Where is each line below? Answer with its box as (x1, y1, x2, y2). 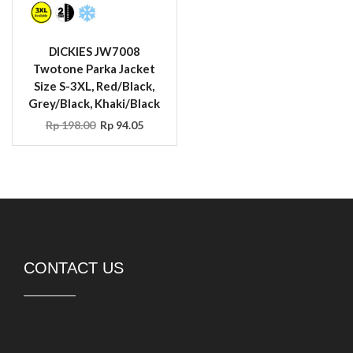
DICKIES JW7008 (48, 44, 140, 59)
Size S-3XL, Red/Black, (34, 79, 155, 94)
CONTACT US (24, 259, 124, 277)
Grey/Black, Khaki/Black (28, 96, 161, 111)
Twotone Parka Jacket (33, 61, 156, 76)
